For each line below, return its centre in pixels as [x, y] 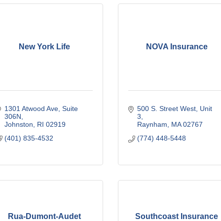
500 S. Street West [166, 108]
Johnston [18, 124]
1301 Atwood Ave [31, 108]
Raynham [152, 124]
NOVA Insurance [177, 46]
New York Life [44, 46]
